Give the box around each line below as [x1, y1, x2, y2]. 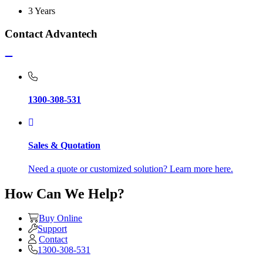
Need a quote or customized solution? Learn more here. [28, 163, 233, 174]
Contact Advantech [5, 27, 97, 40]
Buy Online [39, 213, 82, 224]
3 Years [28, 6, 55, 16]
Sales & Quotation [28, 140, 100, 151]
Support [38, 224, 67, 234]
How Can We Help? [5, 186, 124, 201]
